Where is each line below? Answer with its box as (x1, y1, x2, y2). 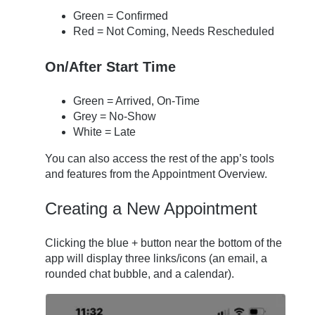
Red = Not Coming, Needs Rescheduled (73, 25, 275, 38)
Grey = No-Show (73, 110, 157, 123)
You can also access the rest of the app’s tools (45, 153, 275, 165)
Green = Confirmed (73, 10, 169, 22)
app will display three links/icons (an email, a (45, 252, 268, 265)
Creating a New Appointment (45, 199, 258, 219)
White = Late (73, 126, 136, 139)
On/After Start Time (45, 58, 176, 75)
